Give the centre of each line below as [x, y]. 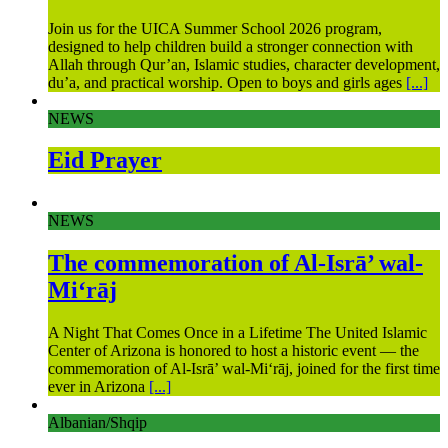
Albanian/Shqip [97, 423]
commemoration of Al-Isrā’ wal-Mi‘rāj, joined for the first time [244, 369]
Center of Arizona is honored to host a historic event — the [233, 351]
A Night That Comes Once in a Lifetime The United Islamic [237, 333]
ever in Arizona [98, 387]
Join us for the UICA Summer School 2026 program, [215, 28]
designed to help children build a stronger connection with [230, 46]
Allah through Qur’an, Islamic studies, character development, [244, 64]
